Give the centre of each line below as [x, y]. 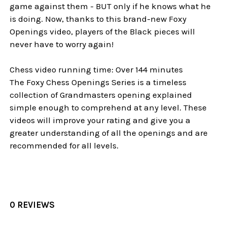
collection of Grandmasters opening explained [101, 94]
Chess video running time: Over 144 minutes [97, 69]
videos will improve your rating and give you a [100, 120]
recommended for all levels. [64, 145]
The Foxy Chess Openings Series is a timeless [98, 82]
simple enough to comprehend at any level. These [108, 107]
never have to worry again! [62, 44]
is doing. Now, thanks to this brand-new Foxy [98, 18]
